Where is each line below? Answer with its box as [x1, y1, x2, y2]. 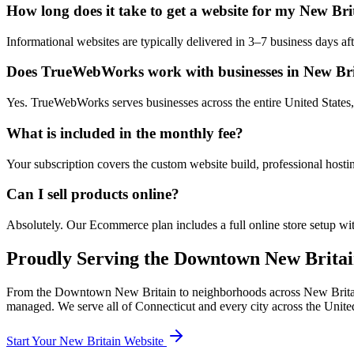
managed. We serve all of [6, 299, 135, 313]
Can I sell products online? [6, 186, 179, 203]
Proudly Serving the [6, 247, 174, 269]
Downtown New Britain [55, 284, 176, 299]
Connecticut [135, 299, 195, 313]
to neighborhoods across [176, 284, 303, 299]
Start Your [6, 333, 59, 348]
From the [6, 284, 55, 299]
